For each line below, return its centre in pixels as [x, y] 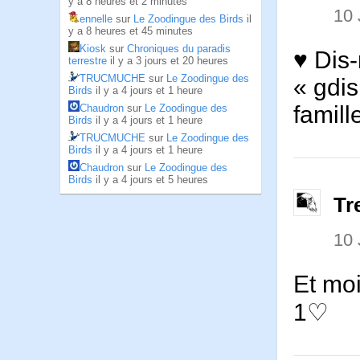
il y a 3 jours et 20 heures [169, 61]
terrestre [88, 61]
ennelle [96, 19]
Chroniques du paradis [179, 49]
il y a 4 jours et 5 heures [152, 180]
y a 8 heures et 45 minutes [131, 31]
